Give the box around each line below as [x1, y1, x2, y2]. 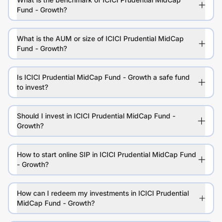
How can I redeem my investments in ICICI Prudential [17, 189, 189, 198]
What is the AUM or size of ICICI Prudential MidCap [17, 34, 184, 43]
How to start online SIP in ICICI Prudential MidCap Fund [17, 150, 196, 159]
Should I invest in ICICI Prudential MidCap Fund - [17, 111, 175, 120]
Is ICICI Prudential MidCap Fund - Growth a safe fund [17, 73, 190, 82]
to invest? [17, 83, 48, 92]
